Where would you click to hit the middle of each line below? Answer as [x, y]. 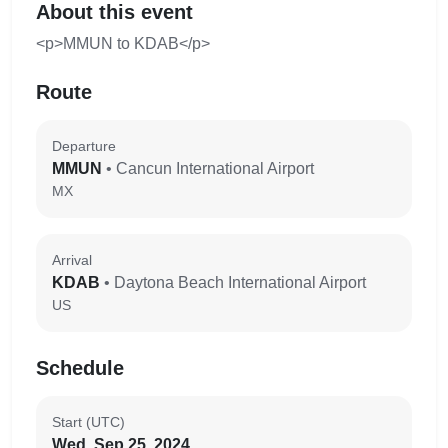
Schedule [80, 368]
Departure [84, 146]
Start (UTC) [88, 422]
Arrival [72, 260]
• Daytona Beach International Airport [235, 282]
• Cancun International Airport [210, 168]
